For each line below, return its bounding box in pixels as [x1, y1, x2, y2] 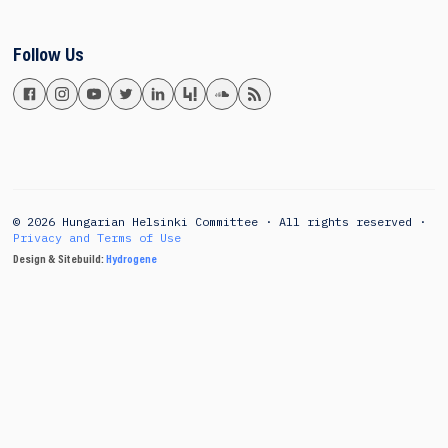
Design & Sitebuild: [13, 253, 107, 266]
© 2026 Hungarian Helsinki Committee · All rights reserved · [13, 213, 427, 229]
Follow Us [13, 47, 85, 67]
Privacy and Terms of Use [13, 229, 182, 245]
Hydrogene [106, 253, 158, 266]
